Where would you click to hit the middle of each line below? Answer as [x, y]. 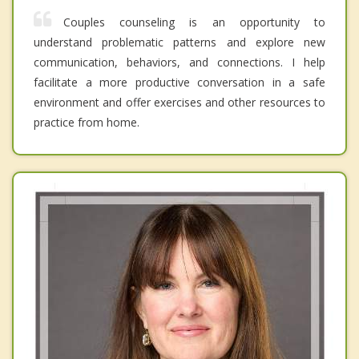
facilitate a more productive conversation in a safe [179, 82]
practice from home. [87, 122]
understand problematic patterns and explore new [179, 42]
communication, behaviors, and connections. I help [179, 62]
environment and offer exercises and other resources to [179, 102]
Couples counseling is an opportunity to [194, 22]
